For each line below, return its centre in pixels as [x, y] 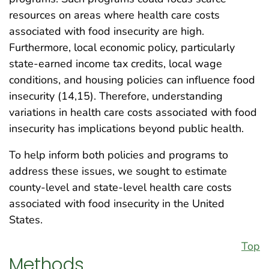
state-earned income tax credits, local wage [116, 63]
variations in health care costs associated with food [133, 112]
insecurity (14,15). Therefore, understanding [116, 96]
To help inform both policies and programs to [119, 155]
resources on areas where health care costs [114, 15]
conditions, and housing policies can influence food [132, 80]
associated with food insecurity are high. [107, 31]
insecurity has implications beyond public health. [126, 128]
